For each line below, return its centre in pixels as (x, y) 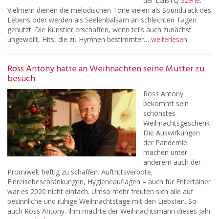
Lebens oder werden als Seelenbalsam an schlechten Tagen (102, 20)
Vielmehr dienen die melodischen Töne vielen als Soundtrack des (109, 10)
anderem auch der (172, 162)
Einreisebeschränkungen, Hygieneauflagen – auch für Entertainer (109, 182)
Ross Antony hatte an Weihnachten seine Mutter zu (106, 69)
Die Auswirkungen (172, 133)
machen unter (165, 152)
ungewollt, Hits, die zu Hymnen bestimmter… (79, 39)
